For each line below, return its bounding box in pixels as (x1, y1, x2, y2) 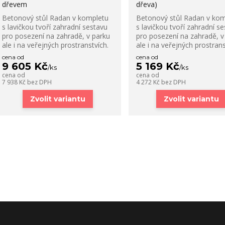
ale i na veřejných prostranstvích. (2, 40, 108, 50)
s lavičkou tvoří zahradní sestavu (2, 22, 107, 32)
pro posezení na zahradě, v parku (2, 31, 110, 41)
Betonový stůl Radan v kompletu (2, 13, 108, 23)
